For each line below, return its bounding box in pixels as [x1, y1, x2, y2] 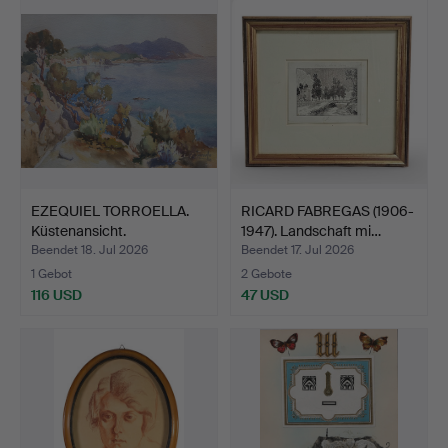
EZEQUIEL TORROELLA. [31, 201, 189, 220]
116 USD [31, 285, 82, 304]
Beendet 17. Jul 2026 [241, 242, 354, 258]
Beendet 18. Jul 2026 [31, 242, 148, 258]
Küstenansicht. [31, 221, 126, 240]
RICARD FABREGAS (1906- [241, 201, 414, 220]
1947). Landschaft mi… [241, 221, 381, 240]
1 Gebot [31, 266, 72, 282]
